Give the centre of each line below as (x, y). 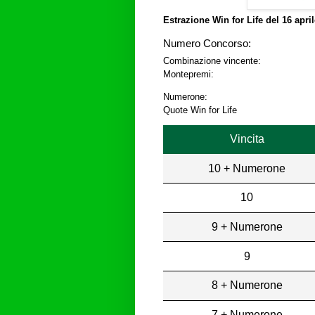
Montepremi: (188, 75)
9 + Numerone (247, 226)
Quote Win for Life (200, 110)
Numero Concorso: (207, 44)
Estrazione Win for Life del (223, 20)
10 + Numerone (247, 168)
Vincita (247, 139)
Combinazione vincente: (212, 61)
